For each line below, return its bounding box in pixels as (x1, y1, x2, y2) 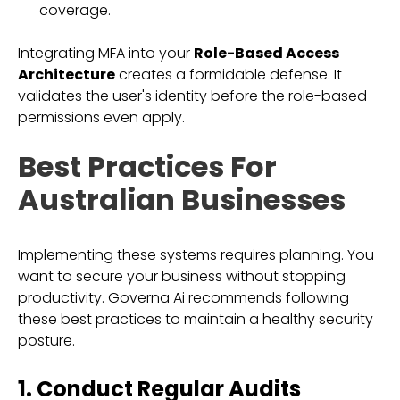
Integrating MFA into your (18, 43, 194, 63)
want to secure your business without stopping (18, 266, 346, 287)
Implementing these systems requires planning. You (18, 245, 374, 265)
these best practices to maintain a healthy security (18, 309, 373, 329)
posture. (18, 330, 75, 351)
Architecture (18, 64, 115, 85)
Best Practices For (18, 146, 277, 187)
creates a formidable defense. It (115, 64, 342, 85)
